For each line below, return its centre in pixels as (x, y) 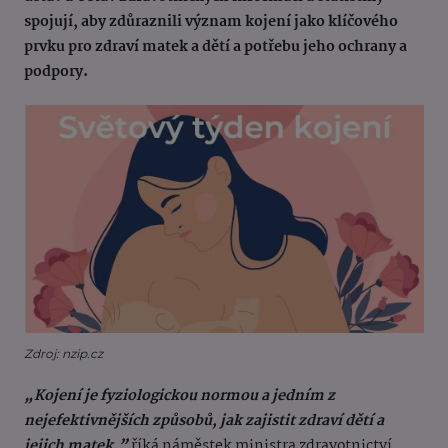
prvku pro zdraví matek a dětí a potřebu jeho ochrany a (215, 47)
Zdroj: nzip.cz (63, 354)
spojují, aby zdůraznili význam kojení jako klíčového (211, 22)
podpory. (56, 72)
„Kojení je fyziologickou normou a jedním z (179, 396)
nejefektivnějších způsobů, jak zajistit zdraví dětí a (204, 421)
